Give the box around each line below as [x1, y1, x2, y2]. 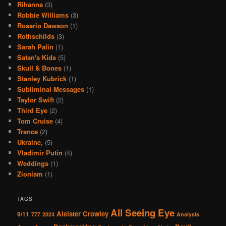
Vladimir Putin [17, 147, 63, 157]
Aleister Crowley [56, 209, 109, 219]
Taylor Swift [17, 94, 54, 104]
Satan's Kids [17, 52, 56, 62]
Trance [17, 126, 38, 136]
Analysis [177, 210, 200, 218]
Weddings [17, 158, 49, 168]
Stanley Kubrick [17, 73, 67, 83]
